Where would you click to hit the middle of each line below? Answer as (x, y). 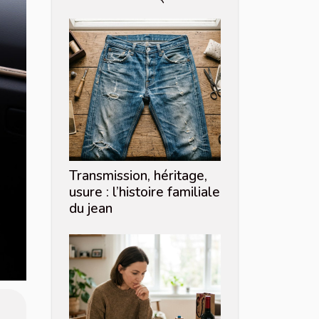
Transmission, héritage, (138, 176)
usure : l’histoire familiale (145, 193)
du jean (91, 209)
